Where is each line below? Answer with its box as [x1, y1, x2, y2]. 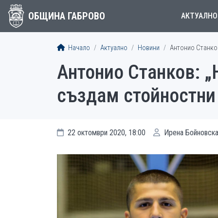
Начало [67, 44, 90, 52]
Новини [138, 44, 160, 52]
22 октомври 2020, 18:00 [66, 128, 145, 137]
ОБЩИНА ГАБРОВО [28, 10, 105, 22]
